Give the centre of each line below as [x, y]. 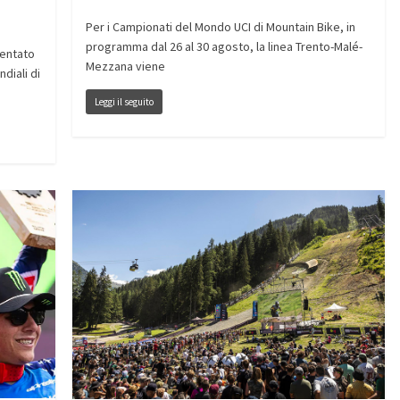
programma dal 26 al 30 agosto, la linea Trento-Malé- [224, 47]
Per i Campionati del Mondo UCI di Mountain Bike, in [220, 27]
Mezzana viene [125, 67]
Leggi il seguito [124, 102]
